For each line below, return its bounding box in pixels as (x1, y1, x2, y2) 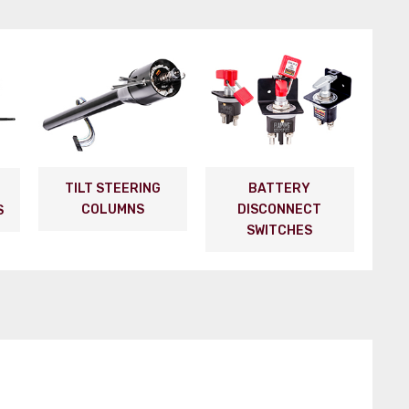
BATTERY (248, 181, 311, 195)
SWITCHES (246, 223, 313, 237)
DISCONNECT (237, 202, 322, 216)
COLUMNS (81, 202, 145, 216)
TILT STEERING (65, 181, 162, 195)
